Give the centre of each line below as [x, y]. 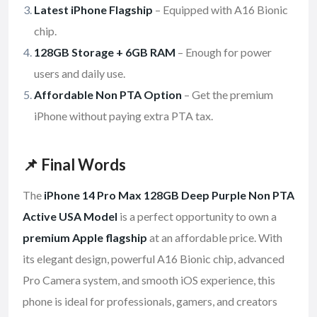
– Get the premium [227, 95]
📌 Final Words [74, 165]
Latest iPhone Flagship [93, 10]
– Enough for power [224, 52]
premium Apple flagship [85, 238]
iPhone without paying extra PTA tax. [123, 116]
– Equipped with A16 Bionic [220, 10]
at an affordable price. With [215, 238]
